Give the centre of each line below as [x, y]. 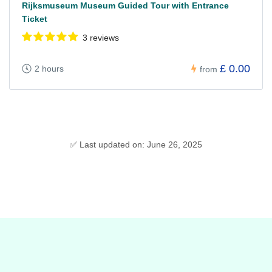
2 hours [49, 69]
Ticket [35, 19]
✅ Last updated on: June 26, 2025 [136, 145]
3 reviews [101, 38]
